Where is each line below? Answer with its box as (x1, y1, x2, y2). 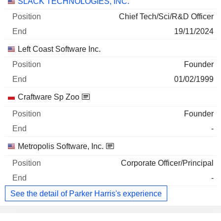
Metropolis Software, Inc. (18, 142, 104, 151)
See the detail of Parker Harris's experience (10, 189, 162, 198)
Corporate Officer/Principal (121, 159, 214, 168)
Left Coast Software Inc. (18, 45, 101, 54)
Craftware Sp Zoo (18, 93, 79, 102)
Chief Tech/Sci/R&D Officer (119, 12, 214, 21)
